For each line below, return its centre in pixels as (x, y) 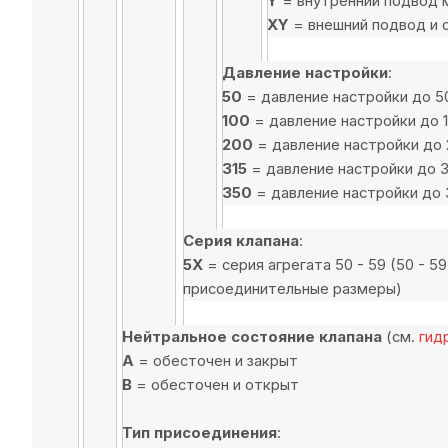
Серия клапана (241, 241)
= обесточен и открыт (215, 385)
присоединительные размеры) (292, 289)
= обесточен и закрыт (216, 361)
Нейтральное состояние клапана (252, 337)
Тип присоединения (199, 433)
